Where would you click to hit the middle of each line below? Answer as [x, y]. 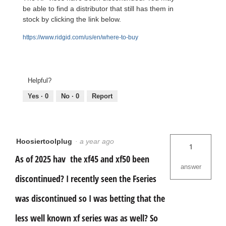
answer [191, 167]
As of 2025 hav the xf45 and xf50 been [82, 159]
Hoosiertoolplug [44, 142]
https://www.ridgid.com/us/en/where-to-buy [80, 37]
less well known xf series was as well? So [87, 218]
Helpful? [40, 81]
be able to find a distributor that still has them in [98, 8]
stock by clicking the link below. [72, 19]
